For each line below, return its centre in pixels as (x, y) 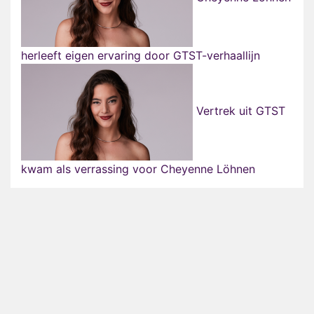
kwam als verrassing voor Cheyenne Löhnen (138, 169)
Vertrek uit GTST (239, 111)
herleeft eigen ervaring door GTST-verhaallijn (141, 56)
